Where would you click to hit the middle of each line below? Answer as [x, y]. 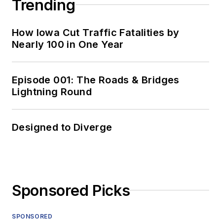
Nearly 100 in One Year [68, 44]
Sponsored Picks [71, 190]
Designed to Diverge [62, 127]
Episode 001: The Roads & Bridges [96, 80]
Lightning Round [52, 92]
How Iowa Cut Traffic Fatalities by [96, 32]
